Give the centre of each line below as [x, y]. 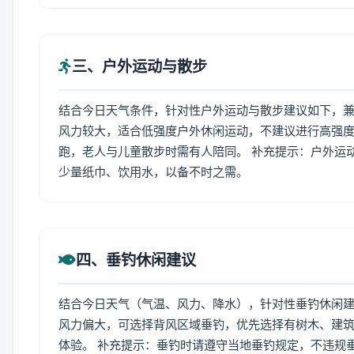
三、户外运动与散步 [139, 66]
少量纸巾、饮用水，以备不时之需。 [153, 172]
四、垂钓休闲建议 [136, 260]
